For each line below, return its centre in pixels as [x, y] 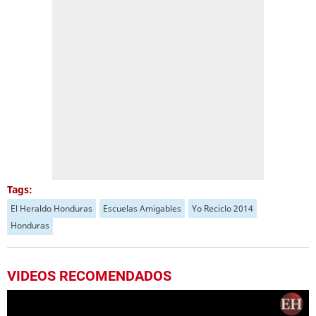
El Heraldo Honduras [51, 208]
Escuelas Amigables [142, 208]
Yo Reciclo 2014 [223, 208]
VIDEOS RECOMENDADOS [89, 276]
